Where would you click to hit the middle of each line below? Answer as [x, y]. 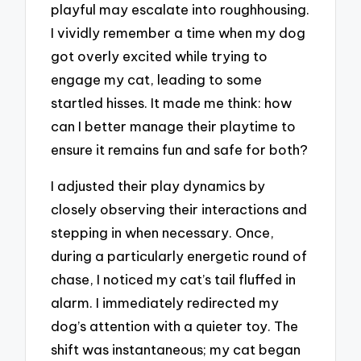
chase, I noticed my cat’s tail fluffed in [174, 279]
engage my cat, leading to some [157, 80]
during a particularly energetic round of [179, 255]
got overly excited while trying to [160, 56]
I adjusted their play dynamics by [158, 185]
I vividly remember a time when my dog [178, 33]
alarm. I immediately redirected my [165, 302]
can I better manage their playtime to [174, 127]
